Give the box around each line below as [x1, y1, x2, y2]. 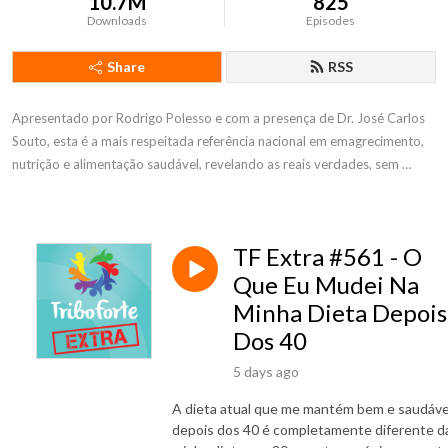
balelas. [12, 179, 56, 195]
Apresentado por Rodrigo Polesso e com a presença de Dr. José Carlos [12, 110, 425, 126]
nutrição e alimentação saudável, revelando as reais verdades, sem [12, 156, 399, 172]
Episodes [306, 13, 356, 28]
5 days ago [233, 362, 299, 380]
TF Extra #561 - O [233, 242, 422, 271]
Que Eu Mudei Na [233, 270, 419, 299]
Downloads [87, 13, 148, 28]
